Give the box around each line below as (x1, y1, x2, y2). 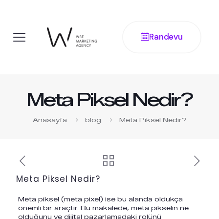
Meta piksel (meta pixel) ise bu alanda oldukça (18, 195, 183, 203)
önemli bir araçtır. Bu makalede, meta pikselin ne (18, 204, 189, 212)
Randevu (149, 31, 183, 43)
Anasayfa (32, 116, 67, 124)
